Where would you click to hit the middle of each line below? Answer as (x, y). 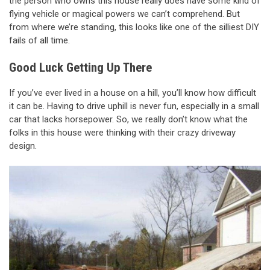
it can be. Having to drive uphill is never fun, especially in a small (134, 106)
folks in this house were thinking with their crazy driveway (122, 132)
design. (23, 146)
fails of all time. (39, 40)
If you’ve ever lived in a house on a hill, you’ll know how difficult (133, 93)
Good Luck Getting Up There (80, 68)
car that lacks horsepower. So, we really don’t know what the (128, 119)
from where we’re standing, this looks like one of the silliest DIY (134, 27)
